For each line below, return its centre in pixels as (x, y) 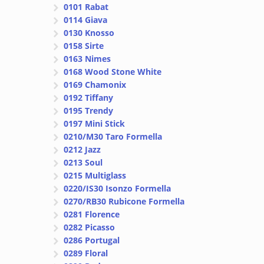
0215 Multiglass (95, 176)
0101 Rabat (86, 7)
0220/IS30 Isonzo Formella (118, 189)
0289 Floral (86, 253)
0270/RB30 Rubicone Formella (124, 202)
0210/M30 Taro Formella (113, 137)
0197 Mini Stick (95, 124)
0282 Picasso (90, 227)
